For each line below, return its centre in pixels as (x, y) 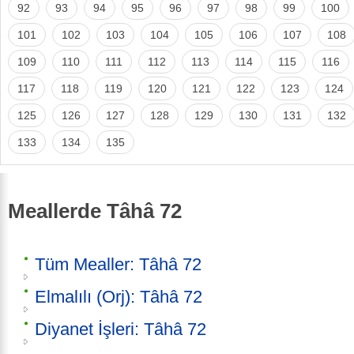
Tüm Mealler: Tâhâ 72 (118, 265)
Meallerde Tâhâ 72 (95, 211)
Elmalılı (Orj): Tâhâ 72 (119, 297)
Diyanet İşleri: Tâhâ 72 (121, 330)
